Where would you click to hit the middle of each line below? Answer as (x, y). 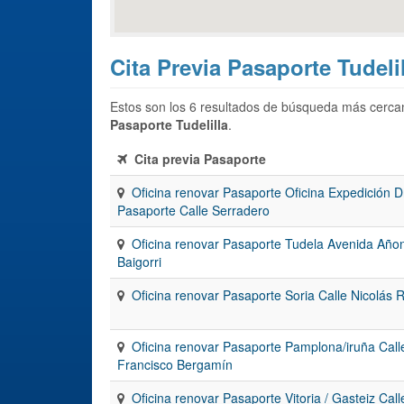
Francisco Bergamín (175, 364)
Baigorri (139, 261)
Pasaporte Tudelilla (169, 124)
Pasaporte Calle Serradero (193, 210)
